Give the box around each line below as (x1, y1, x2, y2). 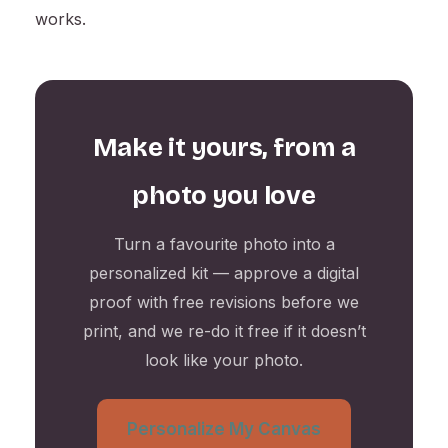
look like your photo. (145, 350, 303, 371)
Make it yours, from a (92, 132, 356, 164)
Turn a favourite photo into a (113, 234, 335, 255)
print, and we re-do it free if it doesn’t (82, 321, 366, 342)
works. (35, 9, 86, 30)
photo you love (132, 180, 316, 212)
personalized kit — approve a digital (89, 263, 359, 284)
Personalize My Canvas (127, 419, 321, 440)
